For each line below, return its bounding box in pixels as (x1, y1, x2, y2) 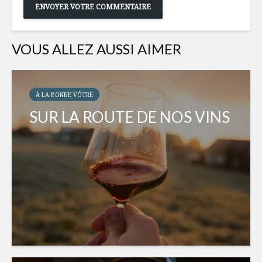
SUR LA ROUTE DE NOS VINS (29, 108, 230, 127)
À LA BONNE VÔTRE (36, 91, 93, 99)
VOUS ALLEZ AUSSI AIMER (12, 40, 181, 58)
